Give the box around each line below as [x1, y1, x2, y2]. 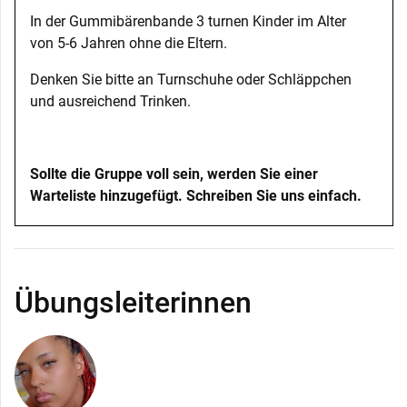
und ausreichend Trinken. [30, 92, 191, 110]
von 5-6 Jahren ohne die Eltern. [30, 34, 227, 52]
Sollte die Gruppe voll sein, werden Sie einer [30, 164, 318, 183]
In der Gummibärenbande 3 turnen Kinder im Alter [30, 12, 346, 30]
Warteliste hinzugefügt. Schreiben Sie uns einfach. [30, 186, 362, 204]
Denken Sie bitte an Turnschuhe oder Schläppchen [30, 70, 352, 88]
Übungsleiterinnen [15, 284, 252, 320]
